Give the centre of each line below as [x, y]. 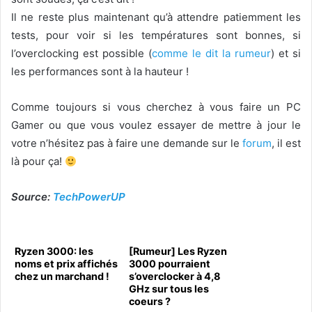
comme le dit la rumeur [211, 53]
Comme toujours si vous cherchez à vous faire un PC [156, 107]
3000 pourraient [170, 264]
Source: [32, 197]
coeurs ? [150, 301]
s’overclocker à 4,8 [175, 276]
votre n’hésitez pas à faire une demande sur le [127, 143]
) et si [286, 53]
